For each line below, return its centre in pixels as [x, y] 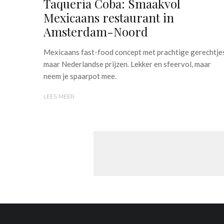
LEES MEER [59, 96]
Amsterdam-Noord [96, 31]
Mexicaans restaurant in [109, 17]
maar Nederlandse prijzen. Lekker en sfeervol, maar [127, 64]
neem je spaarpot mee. [80, 76]
